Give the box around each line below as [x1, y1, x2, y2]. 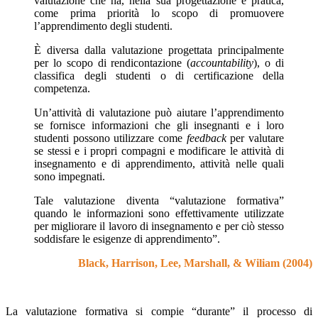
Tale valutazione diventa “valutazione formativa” [34, 194, 284, 207]
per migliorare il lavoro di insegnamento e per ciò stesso [34, 220, 284, 233]
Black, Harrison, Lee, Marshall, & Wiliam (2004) [78, 257, 312, 270]
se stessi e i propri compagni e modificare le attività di [34, 145, 284, 158]
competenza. [34, 82, 90, 95]
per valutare [226, 132, 285, 145]
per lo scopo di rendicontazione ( [34, 57, 191, 70]
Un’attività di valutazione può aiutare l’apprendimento [34, 106, 284, 119]
